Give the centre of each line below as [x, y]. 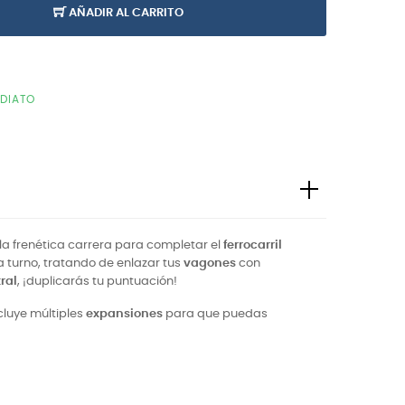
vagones [210, 264]
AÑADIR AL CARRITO [126, 13]
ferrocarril [253, 245]
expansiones [124, 314]
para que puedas [215, 314]
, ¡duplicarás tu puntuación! [97, 282]
